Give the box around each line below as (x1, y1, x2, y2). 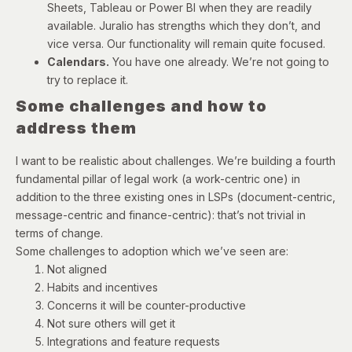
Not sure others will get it (47, 316, 175, 330)
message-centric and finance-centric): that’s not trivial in (16, 207, 306, 222)
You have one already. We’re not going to (109, 54, 329, 68)
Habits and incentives (47, 280, 158, 294)
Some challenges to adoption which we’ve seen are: (16, 244, 288, 258)
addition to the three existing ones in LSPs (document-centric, (16, 189, 335, 203)
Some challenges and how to (16, 96, 267, 115)
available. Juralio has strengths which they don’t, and (47, 18, 321, 32)
